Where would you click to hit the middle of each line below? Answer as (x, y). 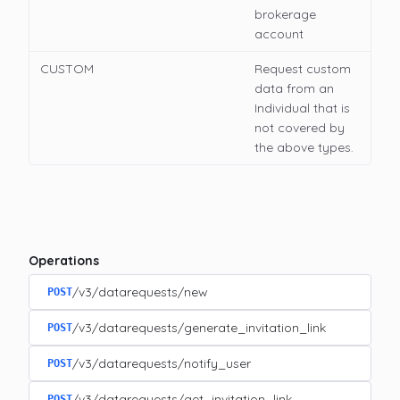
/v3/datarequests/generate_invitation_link (199, 328)
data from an (294, 89)
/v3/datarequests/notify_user (162, 364)
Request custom (303, 69)
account (279, 34)
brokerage (285, 15)
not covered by (300, 128)
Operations (64, 261)
